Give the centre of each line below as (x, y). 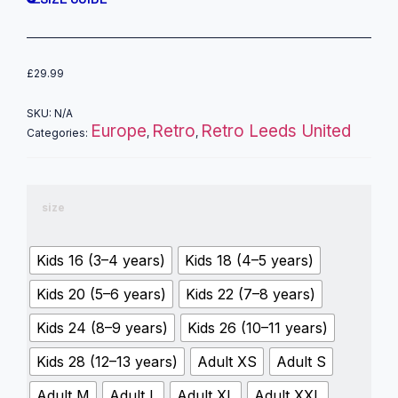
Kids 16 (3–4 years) (101, 260)
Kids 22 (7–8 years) (251, 294)
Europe (119, 131)
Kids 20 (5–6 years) (101, 294)
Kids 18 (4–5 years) (249, 260)
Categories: (59, 133)
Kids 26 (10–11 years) (258, 327)
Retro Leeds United (276, 131)
